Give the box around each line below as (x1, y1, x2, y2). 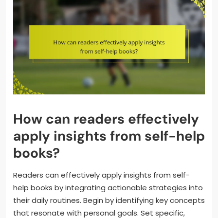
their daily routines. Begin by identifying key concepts (13, 195, 205, 206)
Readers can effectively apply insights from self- (13, 170, 190, 181)
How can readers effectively (13, 110, 199, 128)
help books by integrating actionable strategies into (13, 182, 203, 193)
